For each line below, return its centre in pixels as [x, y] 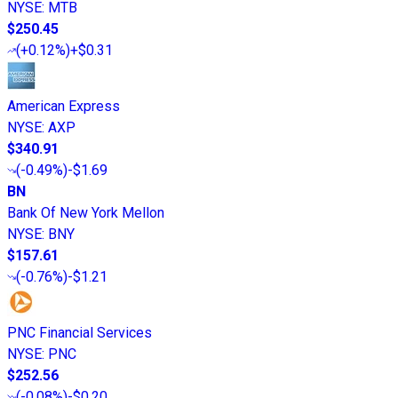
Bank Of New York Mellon [86, 213]
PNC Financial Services [80, 333]
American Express [64, 107]
